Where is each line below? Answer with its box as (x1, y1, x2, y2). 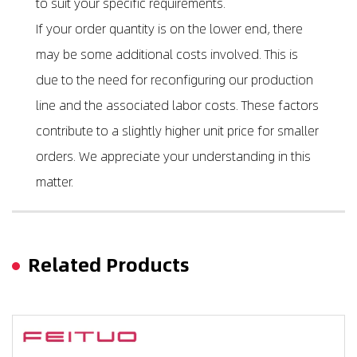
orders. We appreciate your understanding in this (36, 146, 311, 167)
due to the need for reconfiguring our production (36, 69, 313, 90)
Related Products (28, 249, 190, 280)
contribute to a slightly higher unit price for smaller (36, 120, 319, 141)
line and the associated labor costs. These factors (36, 95, 319, 116)
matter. (36, 171, 73, 192)
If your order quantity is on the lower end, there (36, 18, 303, 39)
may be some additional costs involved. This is (36, 44, 298, 65)
